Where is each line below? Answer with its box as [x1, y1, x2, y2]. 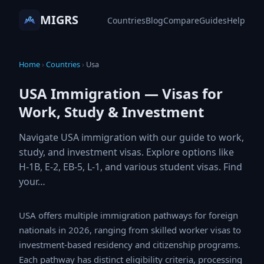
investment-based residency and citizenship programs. [19, 239, 242, 250]
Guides [200, 15, 227, 25]
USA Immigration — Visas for [19, 84, 223, 103]
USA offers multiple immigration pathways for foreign [19, 210, 233, 221]
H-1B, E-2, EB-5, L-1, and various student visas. [19, 161, 230, 173]
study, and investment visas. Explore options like [19, 146, 235, 158]
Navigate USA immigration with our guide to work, [19, 131, 243, 143]
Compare [164, 15, 200, 25]
